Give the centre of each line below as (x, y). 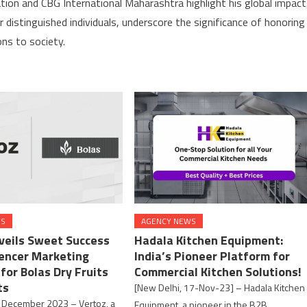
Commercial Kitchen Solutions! (218, 272)
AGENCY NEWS (169, 221)
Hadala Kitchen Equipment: (209, 241)
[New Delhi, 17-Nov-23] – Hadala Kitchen (220, 288)
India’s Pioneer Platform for (212, 256)
